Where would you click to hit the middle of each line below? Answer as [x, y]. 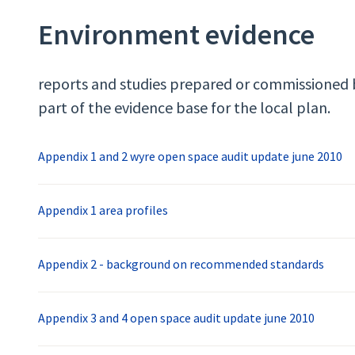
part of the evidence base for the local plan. [184, 108]
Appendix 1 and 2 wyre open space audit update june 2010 [190, 157]
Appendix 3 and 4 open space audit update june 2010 [176, 318]
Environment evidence [176, 35]
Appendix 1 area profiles [103, 210]
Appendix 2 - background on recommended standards [181, 264]
